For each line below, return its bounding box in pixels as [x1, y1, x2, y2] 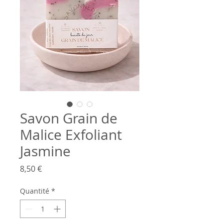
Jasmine [20, 142, 71, 160]
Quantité [20, 186, 49, 196]
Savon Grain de [20, 109, 117, 127]
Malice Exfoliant [20, 125, 122, 144]
